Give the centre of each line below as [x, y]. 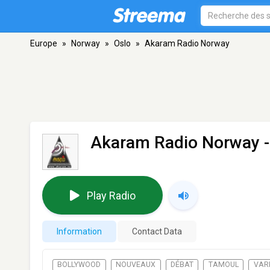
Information [79, 231]
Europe [44, 43]
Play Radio [111, 195]
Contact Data [157, 231]
